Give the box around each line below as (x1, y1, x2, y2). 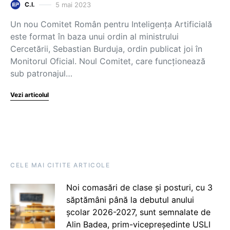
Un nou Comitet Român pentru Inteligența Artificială (10, 19, 212, 29)
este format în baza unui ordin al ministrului (10, 31, 179, 42)
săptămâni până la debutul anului (66, 195, 194, 205)
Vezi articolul (10, 91, 49, 99)
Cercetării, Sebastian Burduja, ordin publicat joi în (10, 44, 202, 54)
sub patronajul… (10, 68, 72, 79)
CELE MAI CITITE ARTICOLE (10, 161, 110, 169)
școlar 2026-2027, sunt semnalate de (66, 207, 210, 217)
